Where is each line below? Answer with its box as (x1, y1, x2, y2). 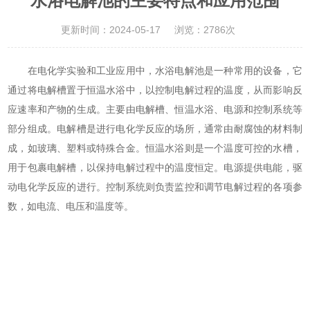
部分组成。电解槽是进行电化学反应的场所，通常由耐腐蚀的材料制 (8, 124, 302, 135)
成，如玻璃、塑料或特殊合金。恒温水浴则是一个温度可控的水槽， (8, 143, 302, 154)
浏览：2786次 (174, 24, 235, 36)
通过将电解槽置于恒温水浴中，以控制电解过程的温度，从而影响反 (8, 85, 302, 96)
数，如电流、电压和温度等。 (8, 201, 134, 212)
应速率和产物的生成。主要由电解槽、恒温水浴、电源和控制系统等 (8, 104, 302, 116)
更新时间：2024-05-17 (61, 24, 161, 36)
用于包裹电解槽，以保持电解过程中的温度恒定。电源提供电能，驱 (8, 163, 302, 174)
